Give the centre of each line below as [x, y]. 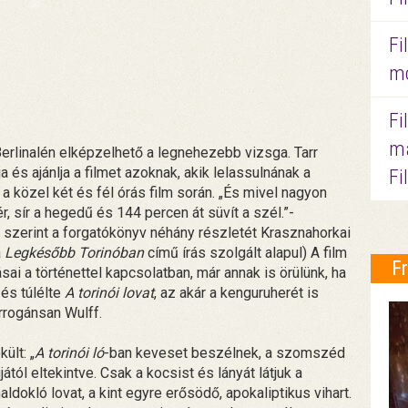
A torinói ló [69, 352]
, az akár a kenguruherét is [236, 292]
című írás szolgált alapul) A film [245, 252]
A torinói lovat [109, 292]
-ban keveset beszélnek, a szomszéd [224, 352]
